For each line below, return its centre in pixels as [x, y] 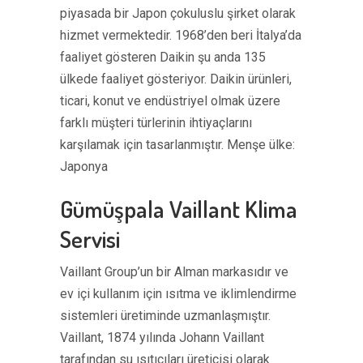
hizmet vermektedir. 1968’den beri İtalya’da [181, 35]
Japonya [84, 167]
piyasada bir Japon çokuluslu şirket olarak [178, 13]
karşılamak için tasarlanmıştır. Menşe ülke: [177, 145]
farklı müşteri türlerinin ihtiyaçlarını [156, 123]
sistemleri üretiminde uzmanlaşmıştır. [165, 316]
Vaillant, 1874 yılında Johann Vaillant [162, 337]
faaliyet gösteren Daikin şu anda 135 [163, 57]
